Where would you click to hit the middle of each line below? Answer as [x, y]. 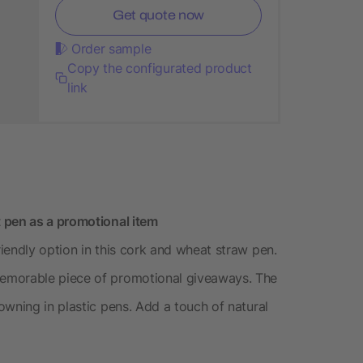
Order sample [111, 48]
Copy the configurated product [159, 68]
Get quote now [158, 15]
